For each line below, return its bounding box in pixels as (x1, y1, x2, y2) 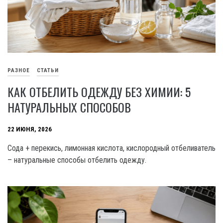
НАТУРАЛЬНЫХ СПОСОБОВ (7, 98, 131, 116)
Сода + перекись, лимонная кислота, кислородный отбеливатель (7, 143, 216, 153)
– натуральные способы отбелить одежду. (7, 155, 146, 165)
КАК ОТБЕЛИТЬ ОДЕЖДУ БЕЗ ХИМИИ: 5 (7, 82, 191, 101)
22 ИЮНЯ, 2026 (7, 125, 52, 133)
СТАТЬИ (37, 67, 59, 74)
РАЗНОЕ (7, 67, 30, 74)
